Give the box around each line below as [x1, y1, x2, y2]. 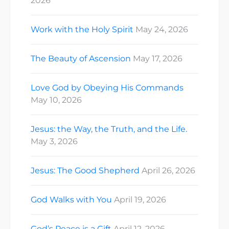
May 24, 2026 [135, 24, 188, 34]
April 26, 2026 [142, 165, 195, 175]
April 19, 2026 [114, 194, 166, 204]
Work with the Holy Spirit [31, 24, 133, 34]
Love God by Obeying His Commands [31, 82, 184, 93]
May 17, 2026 [133, 53, 182, 63]
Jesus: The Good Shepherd [31, 165, 140, 175]
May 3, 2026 [31, 136, 78, 146]
